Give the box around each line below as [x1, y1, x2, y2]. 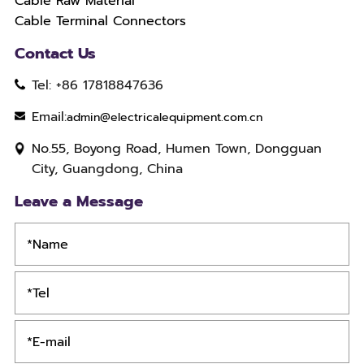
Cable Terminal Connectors [14, 11, 186, 32]
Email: [32, 106, 67, 127]
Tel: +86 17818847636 [32, 74, 164, 95]
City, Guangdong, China [32, 158, 184, 180]
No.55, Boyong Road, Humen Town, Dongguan [32, 138, 323, 159]
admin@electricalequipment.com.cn [67, 108, 263, 126]
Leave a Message [14, 189, 143, 214]
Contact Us [14, 41, 96, 66]
